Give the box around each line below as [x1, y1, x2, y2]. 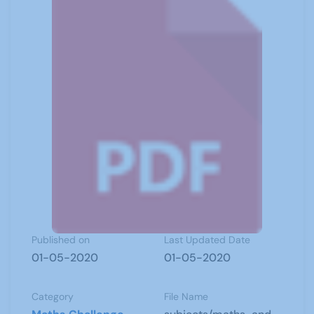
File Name [164, 290, 208, 303]
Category [32, 290, 74, 303]
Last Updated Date [164, 233, 250, 246]
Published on [32, 233, 90, 246]
